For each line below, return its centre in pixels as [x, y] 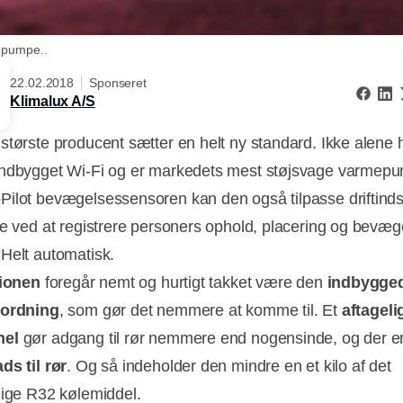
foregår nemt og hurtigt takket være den [184, 283]
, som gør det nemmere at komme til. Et [200, 311]
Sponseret [118, 82]
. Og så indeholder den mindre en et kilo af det [229, 367]
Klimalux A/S [53, 101]
